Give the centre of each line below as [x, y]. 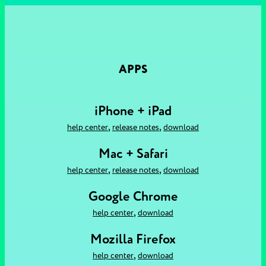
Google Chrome [133, 197]
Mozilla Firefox [133, 239]
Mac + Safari [133, 154]
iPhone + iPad [133, 111]
